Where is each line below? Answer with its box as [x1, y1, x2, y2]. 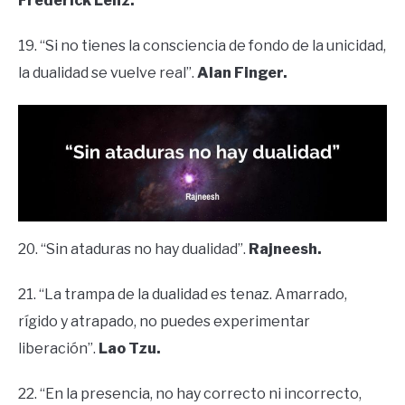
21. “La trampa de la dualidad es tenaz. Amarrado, [18, 285, 347, 303]
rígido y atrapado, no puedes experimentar [18, 312, 310, 330]
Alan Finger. [197, 63, 287, 81]
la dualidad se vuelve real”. [18, 63, 197, 81]
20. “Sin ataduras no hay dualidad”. [18, 240, 249, 258]
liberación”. [18, 339, 99, 357]
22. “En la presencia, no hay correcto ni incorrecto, [18, 384, 362, 402]
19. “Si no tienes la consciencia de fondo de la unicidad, [18, 36, 386, 54]
